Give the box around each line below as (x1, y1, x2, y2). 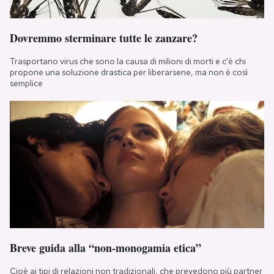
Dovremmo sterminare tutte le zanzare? (10, 29, 198, 46)
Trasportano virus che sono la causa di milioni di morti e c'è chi (10, 55, 246, 67)
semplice (10, 77, 43, 89)
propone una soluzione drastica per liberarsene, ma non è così (10, 66, 248, 78)
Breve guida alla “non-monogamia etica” (10, 239, 201, 256)
